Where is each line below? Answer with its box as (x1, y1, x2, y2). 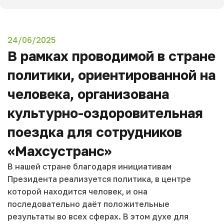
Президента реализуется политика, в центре (7, 174, 191, 184)
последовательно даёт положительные (7, 199, 169, 209)
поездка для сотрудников (7, 124, 182, 140)
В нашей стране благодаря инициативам (7, 161, 171, 172)
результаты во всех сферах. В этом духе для (7, 211, 188, 222)
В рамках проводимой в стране (7, 48, 215, 64)
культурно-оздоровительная (7, 105, 203, 121)
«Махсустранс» (7, 143, 111, 159)
